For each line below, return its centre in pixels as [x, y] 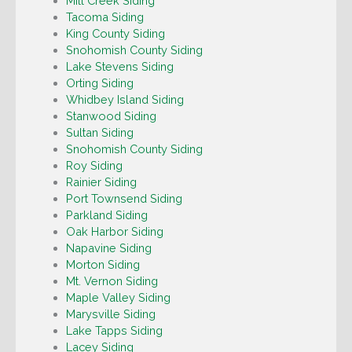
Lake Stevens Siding [119, 67]
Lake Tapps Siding [114, 331]
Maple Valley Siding [118, 298]
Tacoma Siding [104, 17]
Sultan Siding [99, 133]
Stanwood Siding [111, 116]
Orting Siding [99, 83]
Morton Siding [103, 265]
